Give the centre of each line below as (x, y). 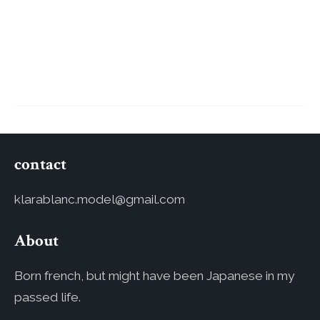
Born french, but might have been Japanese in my (154, 276)
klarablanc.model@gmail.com (100, 199)
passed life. (47, 297)
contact (40, 165)
